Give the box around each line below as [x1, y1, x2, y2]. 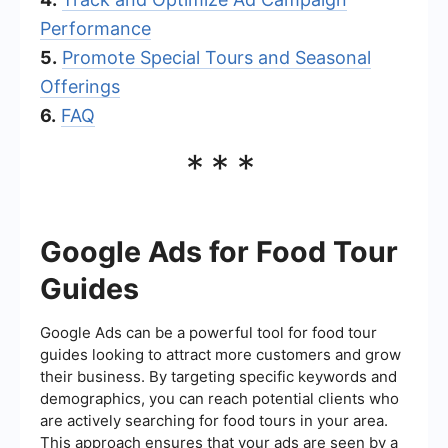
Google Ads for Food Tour [40, 233, 398, 269]
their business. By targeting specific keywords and [40, 366, 397, 386]
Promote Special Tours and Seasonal [62, 46, 371, 68]
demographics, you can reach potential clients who [40, 388, 399, 408]
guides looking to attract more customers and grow [40, 344, 401, 364]
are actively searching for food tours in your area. [40, 410, 388, 430]
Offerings [40, 75, 120, 97]
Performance [40, 17, 151, 39]
